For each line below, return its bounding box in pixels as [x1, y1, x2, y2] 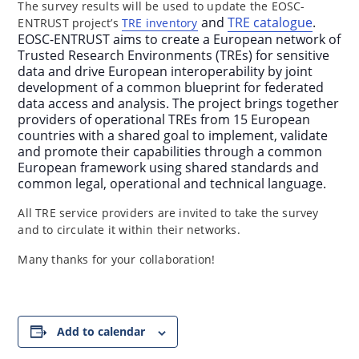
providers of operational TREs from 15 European [18, 111, 311, 129]
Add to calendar [56, 324, 145, 340]
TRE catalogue [227, 14, 313, 32]
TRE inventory [122, 15, 198, 31]
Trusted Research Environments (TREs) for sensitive [18, 46, 330, 65]
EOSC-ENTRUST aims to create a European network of [18, 30, 341, 49]
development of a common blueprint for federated [18, 79, 325, 97]
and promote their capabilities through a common [18, 143, 323, 161]
